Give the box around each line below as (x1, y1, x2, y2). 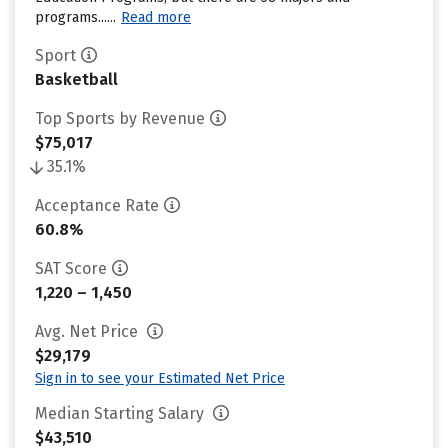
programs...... (35, 9, 116, 26)
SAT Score (35, 259, 107, 278)
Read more (121, 9, 191, 26)
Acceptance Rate (35, 196, 159, 215)
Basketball (35, 70, 118, 89)
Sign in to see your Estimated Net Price (35, 370, 285, 387)
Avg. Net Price (35, 322, 142, 341)
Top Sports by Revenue (35, 109, 205, 128)
